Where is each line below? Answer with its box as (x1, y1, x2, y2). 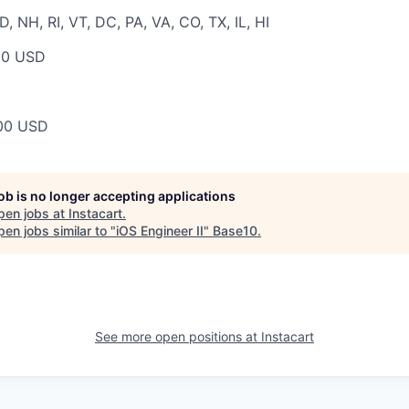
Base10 (213, 223, 257, 238)
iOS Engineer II (116, 223, 204, 238)
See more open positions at (95, 329, 261, 344)
